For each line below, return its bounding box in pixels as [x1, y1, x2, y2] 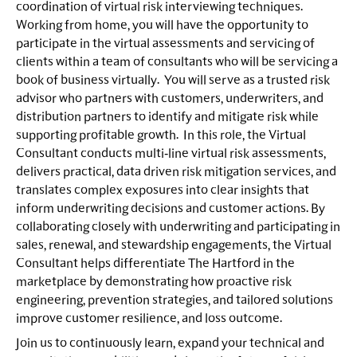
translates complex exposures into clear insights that [16, 184, 309, 198]
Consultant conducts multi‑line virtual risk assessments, [16, 147, 326, 161]
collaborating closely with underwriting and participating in [16, 221, 340, 234]
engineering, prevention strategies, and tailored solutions [16, 294, 333, 308]
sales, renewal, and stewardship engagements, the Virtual [16, 239, 331, 253]
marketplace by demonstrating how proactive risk [16, 276, 292, 289]
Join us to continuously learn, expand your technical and [16, 337, 324, 351]
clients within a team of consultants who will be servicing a [16, 56, 338, 69]
